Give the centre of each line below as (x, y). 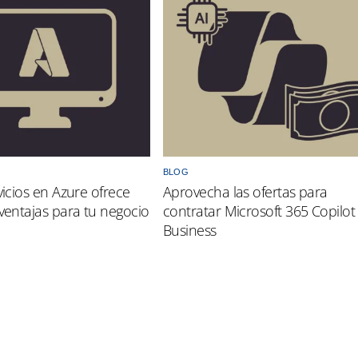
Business (190, 231)
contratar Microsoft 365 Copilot (259, 211)
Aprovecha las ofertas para (245, 192)
